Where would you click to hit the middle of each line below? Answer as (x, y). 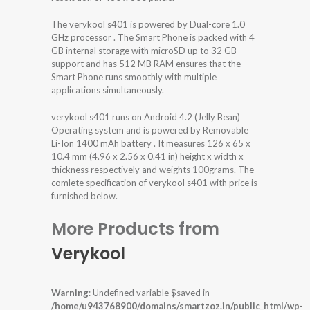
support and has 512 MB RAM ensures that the (146, 64)
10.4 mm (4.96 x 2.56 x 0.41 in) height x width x (147, 157)
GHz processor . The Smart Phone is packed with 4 (153, 38)
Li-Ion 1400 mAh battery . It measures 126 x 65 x (151, 144)
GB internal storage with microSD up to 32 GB (144, 51)
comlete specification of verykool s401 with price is (154, 183)
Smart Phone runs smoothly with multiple (134, 77)
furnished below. (84, 196)
